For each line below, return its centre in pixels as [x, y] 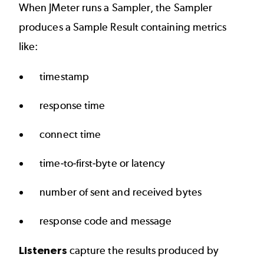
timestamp [64, 77]
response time [72, 106]
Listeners [43, 250]
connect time [70, 135]
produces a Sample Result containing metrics [123, 27]
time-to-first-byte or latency [103, 164]
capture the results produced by [143, 251]
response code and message [106, 221]
